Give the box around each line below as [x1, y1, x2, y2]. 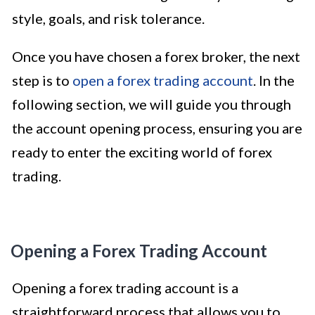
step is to [12, 71, 72, 89]
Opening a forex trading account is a [12, 278, 238, 296]
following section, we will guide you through [12, 95, 291, 112]
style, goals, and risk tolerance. [12, 9, 205, 27]
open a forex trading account [72, 71, 253, 89]
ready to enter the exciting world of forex [12, 143, 272, 160]
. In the [253, 71, 295, 89]
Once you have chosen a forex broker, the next [12, 47, 300, 65]
